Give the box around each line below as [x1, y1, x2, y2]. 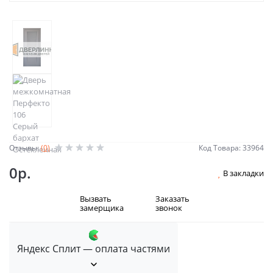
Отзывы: [9, 143, 41, 153]
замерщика [79, 202, 124, 213]
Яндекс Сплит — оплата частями [17, 242, 170, 255]
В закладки [223, 167, 264, 179]
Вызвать [79, 193, 112, 204]
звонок [155, 202, 182, 213]
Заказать [155, 193, 190, 204]
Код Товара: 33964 [199, 143, 264, 153]
